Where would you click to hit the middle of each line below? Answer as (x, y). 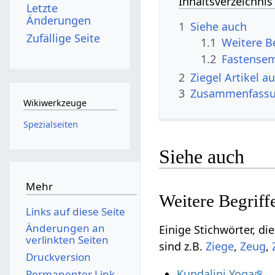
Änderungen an (65, 228)
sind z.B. (183, 246)
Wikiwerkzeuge (55, 103)
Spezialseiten (50, 124)
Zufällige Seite (64, 38)
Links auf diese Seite (75, 211)
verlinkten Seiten (67, 240)
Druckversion (58, 257)
